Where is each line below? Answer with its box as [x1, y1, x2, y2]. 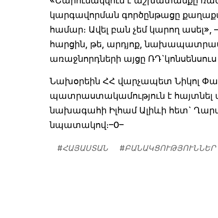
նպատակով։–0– [50, 120, 124, 130]
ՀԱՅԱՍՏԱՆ [62, 143, 108, 153]
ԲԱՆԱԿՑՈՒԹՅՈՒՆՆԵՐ [125, 143, 216, 153]
